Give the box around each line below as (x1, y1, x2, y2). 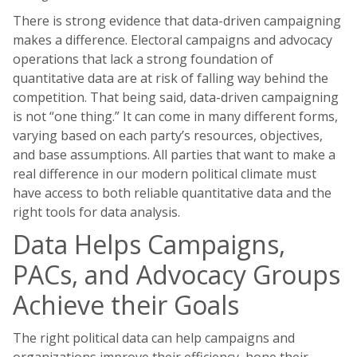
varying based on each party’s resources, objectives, (13, 127, 323, 144)
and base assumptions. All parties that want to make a (13, 146, 335, 163)
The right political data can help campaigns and (13, 329, 295, 347)
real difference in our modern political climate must (13, 165, 316, 182)
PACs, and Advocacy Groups (13, 257, 340, 292)
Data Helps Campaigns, (13, 227, 285, 261)
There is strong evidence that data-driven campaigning (13, 12, 341, 29)
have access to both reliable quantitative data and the (13, 184, 331, 202)
